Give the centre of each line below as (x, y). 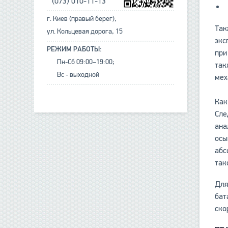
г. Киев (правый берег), (82, 19)
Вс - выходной (78, 75)
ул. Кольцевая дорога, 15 (85, 32)
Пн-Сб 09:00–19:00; (86, 62)
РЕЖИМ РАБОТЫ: (75, 49)
